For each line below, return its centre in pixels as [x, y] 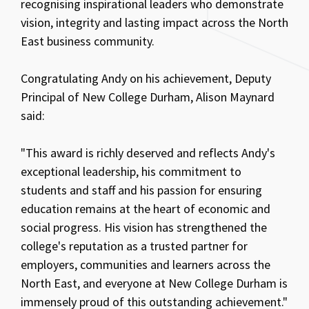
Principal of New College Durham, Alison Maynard [148, 97]
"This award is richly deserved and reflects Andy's [148, 152]
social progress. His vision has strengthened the [144, 227]
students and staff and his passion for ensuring [141, 190]
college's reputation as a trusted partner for [134, 246]
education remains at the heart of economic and [146, 208]
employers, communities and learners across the [146, 264]
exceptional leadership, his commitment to [131, 171]
